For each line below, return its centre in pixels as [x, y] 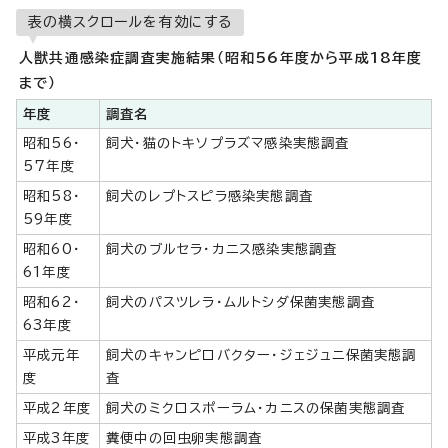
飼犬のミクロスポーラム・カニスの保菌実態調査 [256, 408]
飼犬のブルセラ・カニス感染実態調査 [222, 249]
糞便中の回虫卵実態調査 [184, 438]
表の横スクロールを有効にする [130, 22]
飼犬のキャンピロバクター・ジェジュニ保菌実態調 [261, 355]
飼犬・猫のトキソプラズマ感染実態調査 [228, 143]
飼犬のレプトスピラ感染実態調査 [209, 196]
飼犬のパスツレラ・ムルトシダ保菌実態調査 [240, 302]
